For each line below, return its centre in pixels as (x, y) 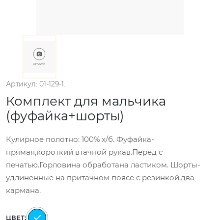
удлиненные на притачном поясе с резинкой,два (100, 178)
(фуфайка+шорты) (65, 116)
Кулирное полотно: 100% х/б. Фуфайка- (80, 139)
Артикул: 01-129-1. (36, 84)
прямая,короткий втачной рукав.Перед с (84, 152)
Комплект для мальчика (86, 101)
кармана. (23, 190)
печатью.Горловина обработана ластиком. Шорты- (103, 165)
